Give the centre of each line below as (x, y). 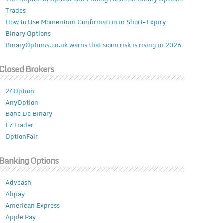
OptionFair (21, 137)
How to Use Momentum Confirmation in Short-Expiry (85, 22)
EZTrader (19, 125)
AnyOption (22, 102)
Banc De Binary (29, 114)
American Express (32, 205)
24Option (20, 91)
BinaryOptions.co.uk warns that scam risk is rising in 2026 (93, 45)
